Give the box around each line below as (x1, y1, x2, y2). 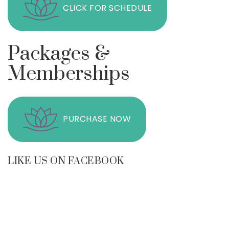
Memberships (8, 61, 130, 86)
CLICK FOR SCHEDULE (63, 2, 152, 14)
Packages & (8, 41, 110, 66)
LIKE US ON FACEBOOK (8, 154, 124, 168)
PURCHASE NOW (63, 112, 131, 125)
